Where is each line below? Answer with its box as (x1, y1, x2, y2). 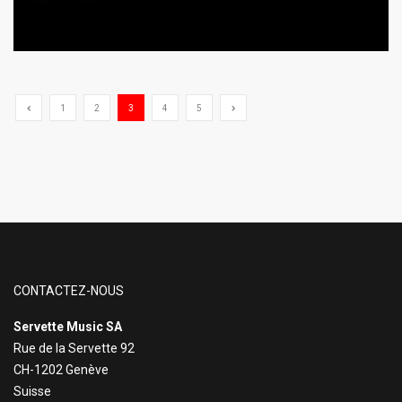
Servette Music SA (13, 319, 122, 335)
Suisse (13, 384, 51, 399)
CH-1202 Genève (13, 363, 111, 378)
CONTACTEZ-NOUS (13, 284, 124, 299)
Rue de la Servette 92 (13, 341, 135, 356)
